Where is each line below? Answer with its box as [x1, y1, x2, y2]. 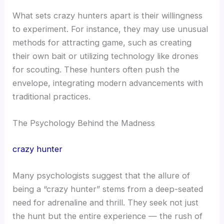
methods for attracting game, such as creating [12, 37, 192, 47]
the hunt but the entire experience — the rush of [12, 210, 203, 221]
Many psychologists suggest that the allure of [12, 170, 190, 180]
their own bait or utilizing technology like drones [12, 50, 199, 61]
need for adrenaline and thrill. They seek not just [12, 197, 199, 207]
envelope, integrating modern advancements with [12, 77, 203, 88]
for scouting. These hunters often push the [12, 64, 180, 74]
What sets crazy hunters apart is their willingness [12, 10, 203, 20]
